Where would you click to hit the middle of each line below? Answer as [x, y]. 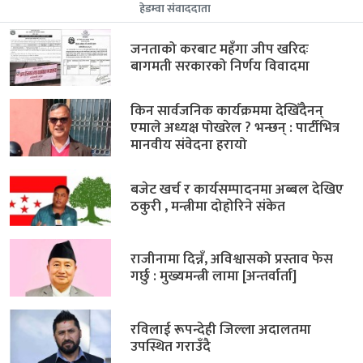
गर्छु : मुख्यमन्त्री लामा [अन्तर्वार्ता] [214, 276]
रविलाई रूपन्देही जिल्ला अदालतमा [221, 329]
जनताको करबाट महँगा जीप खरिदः [220, 49]
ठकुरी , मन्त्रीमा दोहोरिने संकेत [208, 206]
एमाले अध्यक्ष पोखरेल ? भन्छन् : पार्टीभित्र [235, 127]
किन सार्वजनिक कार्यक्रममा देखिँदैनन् [227, 110]
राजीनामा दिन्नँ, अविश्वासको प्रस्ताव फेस [232, 259]
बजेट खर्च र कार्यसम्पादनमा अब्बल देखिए [237, 189]
